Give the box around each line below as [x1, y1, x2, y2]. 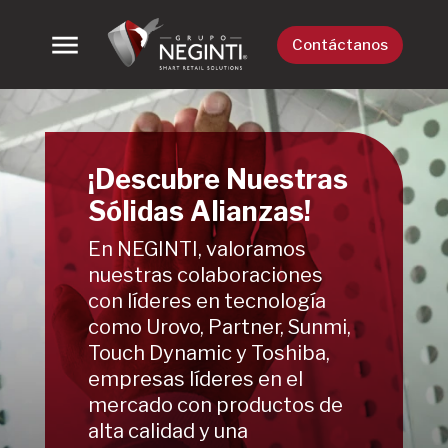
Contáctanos [292, 35, 389, 54]
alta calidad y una [87, 419, 248, 444]
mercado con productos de [87, 393, 343, 418]
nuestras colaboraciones [87, 263, 323, 288]
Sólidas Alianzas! [87, 194, 311, 228]
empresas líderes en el [87, 367, 303, 392]
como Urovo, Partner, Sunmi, [87, 315, 351, 340]
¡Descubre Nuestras [87, 162, 348, 196]
